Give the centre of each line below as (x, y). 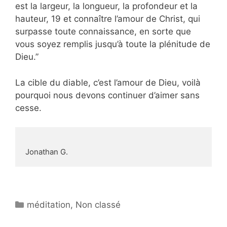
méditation (49, 204)
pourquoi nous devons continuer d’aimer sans (107, 95)
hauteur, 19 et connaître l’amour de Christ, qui (108, 19)
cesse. (28, 108)
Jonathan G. (47, 152)
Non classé (98, 204)
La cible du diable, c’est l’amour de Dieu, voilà (108, 82)
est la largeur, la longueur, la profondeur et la (106, 6)
